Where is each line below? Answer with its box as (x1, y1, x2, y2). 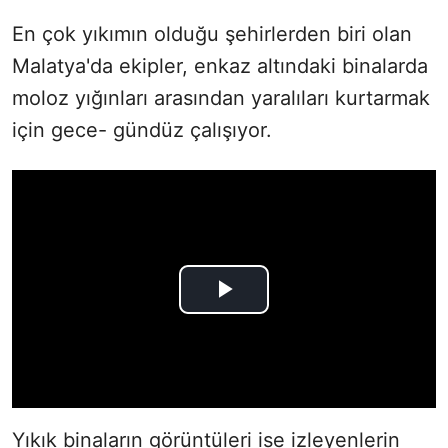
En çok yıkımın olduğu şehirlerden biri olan (12, 21, 412, 46)
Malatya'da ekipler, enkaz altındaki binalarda (12, 53, 428, 78)
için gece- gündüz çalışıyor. (12, 117, 272, 142)
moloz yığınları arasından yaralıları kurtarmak (12, 85, 430, 110)
